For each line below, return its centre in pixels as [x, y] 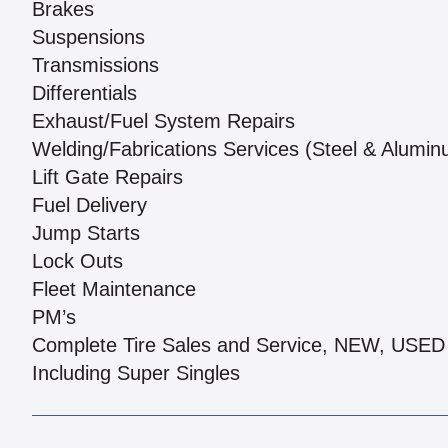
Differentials [84, 93]
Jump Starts [86, 233]
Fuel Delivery [89, 205]
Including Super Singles [136, 373]
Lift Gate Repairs [107, 177]
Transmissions [95, 65]
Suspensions [88, 37]
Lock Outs [77, 261]
